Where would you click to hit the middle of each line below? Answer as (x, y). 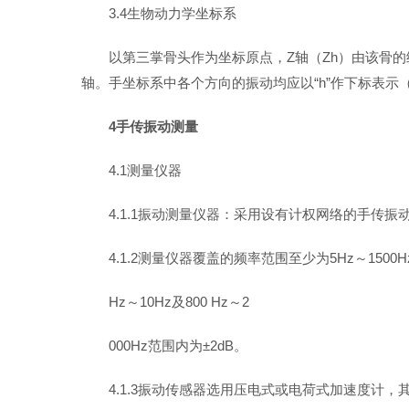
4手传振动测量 (153, 126)
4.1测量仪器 (145, 170)
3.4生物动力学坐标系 (173, 13)
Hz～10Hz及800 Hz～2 (179, 302)
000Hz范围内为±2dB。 (178, 346)
